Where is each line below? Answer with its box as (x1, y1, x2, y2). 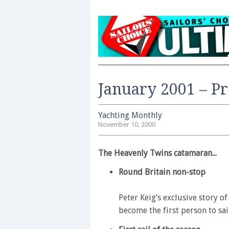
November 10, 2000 (98, 121, 155, 128)
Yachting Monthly (98, 110, 162, 120)
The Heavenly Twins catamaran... (98, 148, 217, 158)
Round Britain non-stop (119, 167, 205, 177)
